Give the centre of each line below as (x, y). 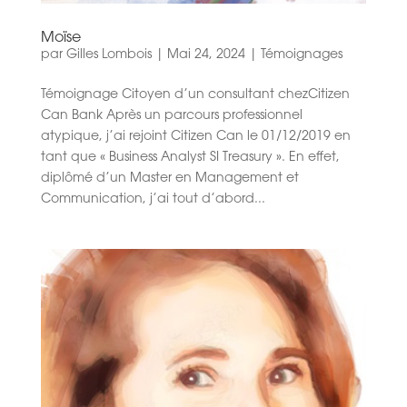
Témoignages (301, 56)
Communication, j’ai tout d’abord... (153, 200)
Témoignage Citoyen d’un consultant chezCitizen (195, 96)
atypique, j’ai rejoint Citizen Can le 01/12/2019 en (195, 138)
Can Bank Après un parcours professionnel (171, 117)
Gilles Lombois (109, 56)
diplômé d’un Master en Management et (169, 179)
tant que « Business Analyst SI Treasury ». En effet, (190, 159)
